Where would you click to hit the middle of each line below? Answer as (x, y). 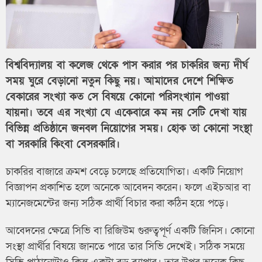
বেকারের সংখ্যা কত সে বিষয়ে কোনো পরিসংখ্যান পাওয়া (117, 96)
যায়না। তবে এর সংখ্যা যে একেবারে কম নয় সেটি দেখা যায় (126, 112)
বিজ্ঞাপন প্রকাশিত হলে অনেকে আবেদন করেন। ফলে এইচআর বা (128, 187)
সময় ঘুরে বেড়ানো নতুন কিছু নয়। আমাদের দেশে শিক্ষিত (120, 81)
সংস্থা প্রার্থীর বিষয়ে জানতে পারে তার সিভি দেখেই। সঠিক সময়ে (125, 246)
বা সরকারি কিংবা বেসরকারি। (63, 144)
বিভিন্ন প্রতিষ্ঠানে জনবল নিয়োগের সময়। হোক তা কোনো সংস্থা (129, 128)
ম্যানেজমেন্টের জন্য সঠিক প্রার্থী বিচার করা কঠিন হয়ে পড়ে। (117, 203)
